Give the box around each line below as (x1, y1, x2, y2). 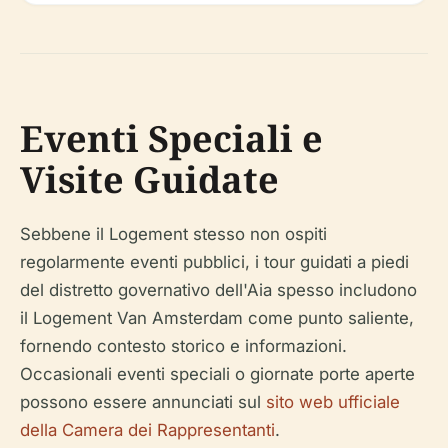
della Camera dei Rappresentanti (20, 420, 275, 441)
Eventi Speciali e (20, 114, 323, 164)
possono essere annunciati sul (20, 392, 266, 413)
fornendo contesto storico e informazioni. (20, 336, 347, 357)
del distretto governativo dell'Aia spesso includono (20, 280, 417, 301)
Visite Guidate (20, 155, 279, 205)
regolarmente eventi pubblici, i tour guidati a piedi (20, 252, 409, 273)
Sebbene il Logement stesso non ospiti (20, 224, 327, 245)
